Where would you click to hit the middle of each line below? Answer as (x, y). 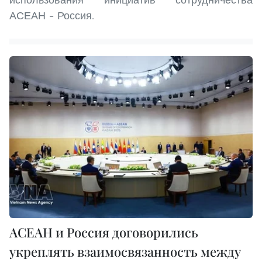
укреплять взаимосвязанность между (125, 251)
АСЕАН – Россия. (52, 15)
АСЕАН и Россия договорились (104, 232)
